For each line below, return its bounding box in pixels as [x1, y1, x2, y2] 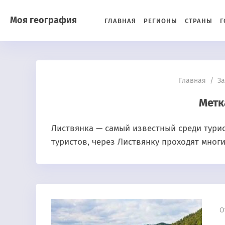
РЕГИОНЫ [143, 17, 177, 25]
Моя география [10, 15, 77, 26]
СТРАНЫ [184, 17, 212, 25]
